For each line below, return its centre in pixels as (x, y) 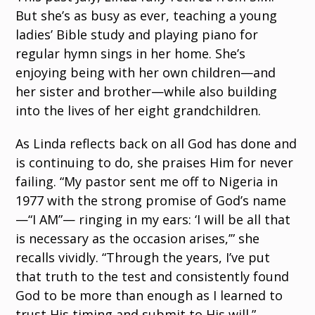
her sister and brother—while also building (147, 91)
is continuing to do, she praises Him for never (155, 162)
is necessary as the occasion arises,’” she (138, 238)
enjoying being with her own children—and (146, 72)
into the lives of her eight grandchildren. (139, 110)
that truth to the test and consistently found (153, 276)
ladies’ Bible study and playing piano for (137, 34)
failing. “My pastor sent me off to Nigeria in (147, 181)
